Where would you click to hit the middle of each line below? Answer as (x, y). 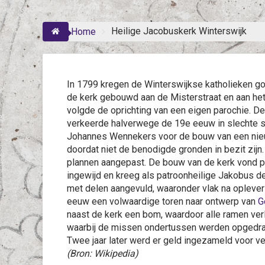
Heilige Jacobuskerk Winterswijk (179, 31)
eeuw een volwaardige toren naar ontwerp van (162, 201)
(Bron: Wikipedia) (103, 253)
